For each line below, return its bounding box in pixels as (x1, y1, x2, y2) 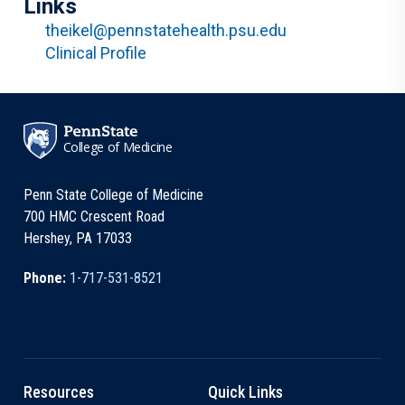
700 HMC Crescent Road (24, 208, 165, 225)
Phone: (24, 269, 70, 287)
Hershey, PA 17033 (24, 230, 132, 247)
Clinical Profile (45, 43, 146, 62)
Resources (24, 382, 94, 401)
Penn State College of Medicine (24, 186, 203, 203)
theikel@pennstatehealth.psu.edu (45, 21, 287, 40)
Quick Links (208, 382, 283, 401)
